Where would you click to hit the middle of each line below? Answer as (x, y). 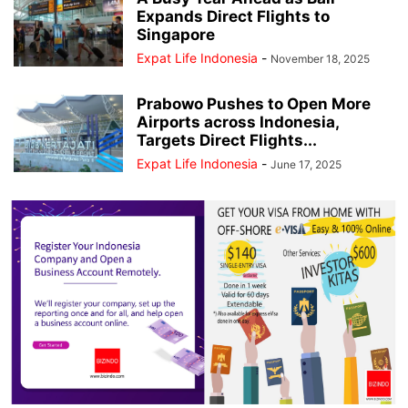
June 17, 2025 (306, 165)
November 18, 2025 (320, 59)
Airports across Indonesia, (238, 122)
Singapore (176, 35)
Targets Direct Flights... (227, 141)
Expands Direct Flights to (233, 17)
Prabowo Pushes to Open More (254, 104)
